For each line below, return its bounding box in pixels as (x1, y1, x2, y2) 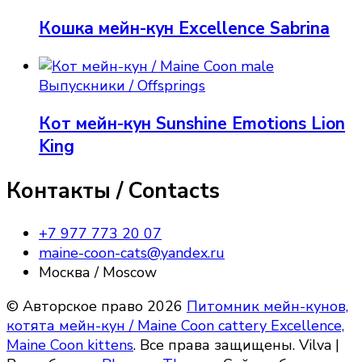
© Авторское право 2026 (6, 297, 187, 317)
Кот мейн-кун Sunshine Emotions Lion (39, 112, 345, 136)
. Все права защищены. (133, 335, 299, 356)
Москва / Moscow (39, 263, 157, 283)
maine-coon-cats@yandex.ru (39, 243, 225, 263)
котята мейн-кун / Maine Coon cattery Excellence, (6, 316, 344, 336)
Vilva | (299, 335, 339, 356)
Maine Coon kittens (6, 335, 133, 356)
